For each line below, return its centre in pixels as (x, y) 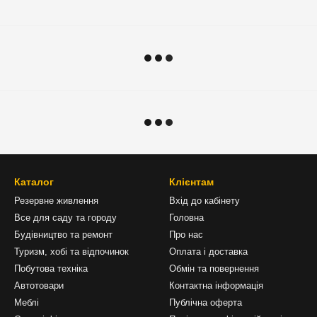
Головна (186, 218)
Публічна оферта (206, 302)
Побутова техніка (51, 269)
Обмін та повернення (214, 269)
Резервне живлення (56, 201)
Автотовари (39, 286)
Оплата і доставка (208, 252)
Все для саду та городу (65, 218)
